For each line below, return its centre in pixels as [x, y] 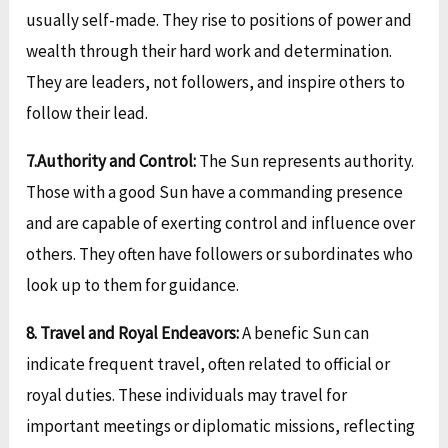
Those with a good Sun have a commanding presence [215, 192]
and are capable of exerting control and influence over [221, 223]
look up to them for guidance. [133, 285]
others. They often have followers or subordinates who [220, 254]
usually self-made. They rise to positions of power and [219, 20]
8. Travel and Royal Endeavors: [133, 333]
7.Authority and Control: [113, 161]
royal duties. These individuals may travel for [187, 395]
